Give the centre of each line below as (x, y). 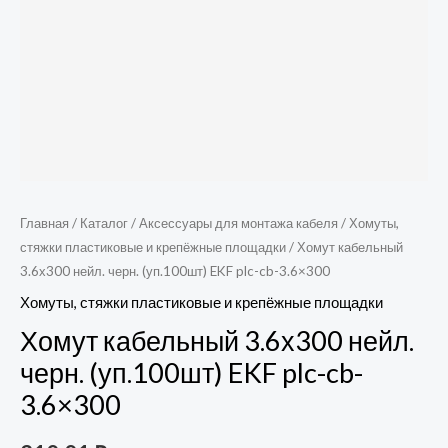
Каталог (104, 222)
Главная (44, 222)
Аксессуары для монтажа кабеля (238, 222)
